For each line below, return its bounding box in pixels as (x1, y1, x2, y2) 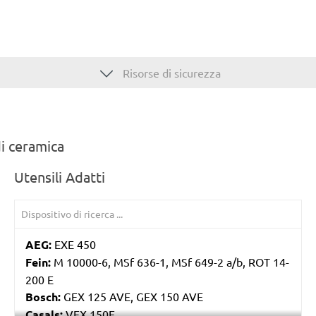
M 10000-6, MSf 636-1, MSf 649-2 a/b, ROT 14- (51, 254, 289, 269)
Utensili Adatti (14, 167, 105, 186)
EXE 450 (51, 236, 96, 251)
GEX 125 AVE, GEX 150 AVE (61, 288, 203, 303)
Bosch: (25, 288, 61, 304)
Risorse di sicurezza (120, 65, 221, 80)
